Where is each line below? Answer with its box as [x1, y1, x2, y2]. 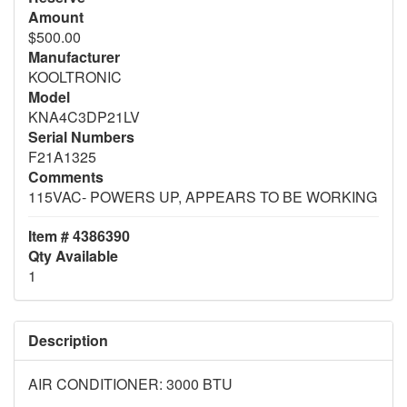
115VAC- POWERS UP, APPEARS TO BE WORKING [28, 185, 377, 207]
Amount [28, 5, 84, 27]
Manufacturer [28, 45, 120, 67]
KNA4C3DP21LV [28, 105, 140, 127]
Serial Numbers [28, 125, 134, 147]
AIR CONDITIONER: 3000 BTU [28, 372, 233, 394]
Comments [28, 165, 104, 187]
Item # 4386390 [28, 224, 130, 246]
